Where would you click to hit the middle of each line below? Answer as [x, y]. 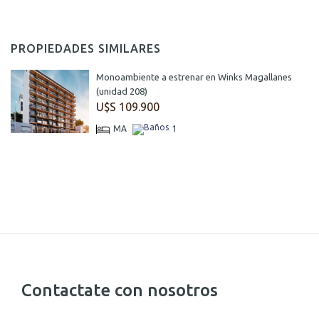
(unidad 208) [122, 91]
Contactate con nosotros [120, 290]
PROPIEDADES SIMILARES [86, 48]
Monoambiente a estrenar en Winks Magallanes [194, 77]
